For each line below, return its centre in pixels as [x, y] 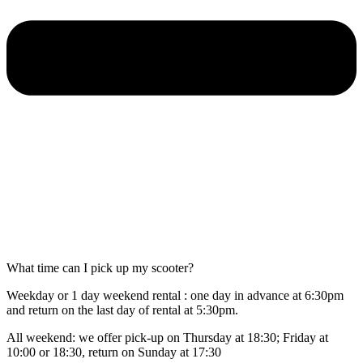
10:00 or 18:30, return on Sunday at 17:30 [114, 352]
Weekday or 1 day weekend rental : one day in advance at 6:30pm [175, 296]
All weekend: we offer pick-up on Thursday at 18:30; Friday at [167, 338]
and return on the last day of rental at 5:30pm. [122, 310]
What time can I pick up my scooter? [100, 268]
